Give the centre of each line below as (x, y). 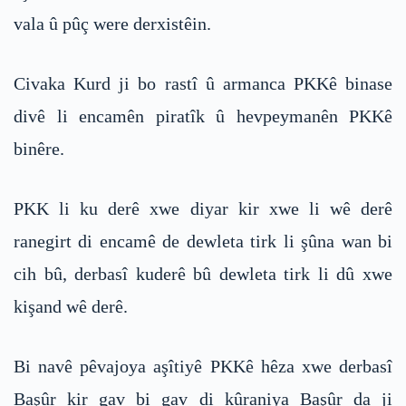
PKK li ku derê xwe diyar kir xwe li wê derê (203, 208)
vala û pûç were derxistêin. (112, 23)
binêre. (39, 148)
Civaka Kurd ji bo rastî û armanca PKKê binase (203, 83)
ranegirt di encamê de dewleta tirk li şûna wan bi (203, 241)
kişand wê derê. (71, 306)
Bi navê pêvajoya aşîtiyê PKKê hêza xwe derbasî (203, 366)
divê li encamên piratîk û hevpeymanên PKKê (203, 116)
